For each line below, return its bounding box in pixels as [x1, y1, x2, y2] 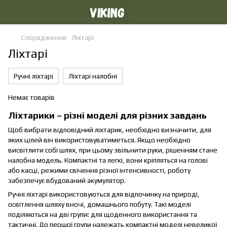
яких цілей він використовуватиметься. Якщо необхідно [8, 136, 191, 144]
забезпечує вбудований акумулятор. [8, 176, 126, 185]
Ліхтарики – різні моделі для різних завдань [8, 110, 207, 121]
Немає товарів [8, 93, 55, 101]
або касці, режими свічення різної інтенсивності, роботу [8, 166, 191, 175]
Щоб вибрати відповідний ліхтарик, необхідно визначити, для [8, 126, 211, 134]
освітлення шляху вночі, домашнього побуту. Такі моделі [8, 200, 191, 209]
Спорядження [21, 33, 66, 42]
